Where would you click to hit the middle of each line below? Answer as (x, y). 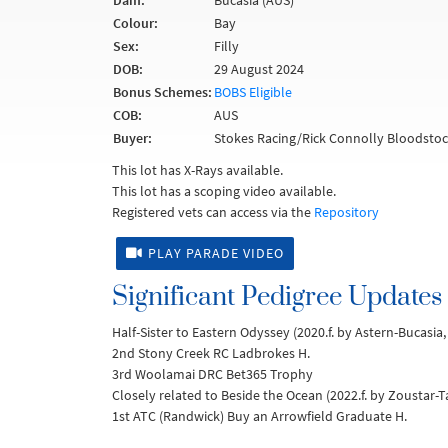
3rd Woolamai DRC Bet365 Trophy (212, 374)
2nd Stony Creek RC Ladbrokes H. (211, 353)
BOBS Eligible (253, 92)
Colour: (135, 23)
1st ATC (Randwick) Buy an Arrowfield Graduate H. (259, 416)
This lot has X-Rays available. (197, 170)
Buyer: (132, 138)
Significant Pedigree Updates (277, 297)
